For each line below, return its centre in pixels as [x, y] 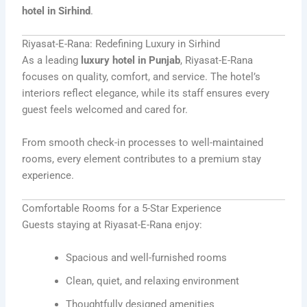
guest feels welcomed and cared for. [105, 110]
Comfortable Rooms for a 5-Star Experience [122, 209]
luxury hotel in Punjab [131, 61]
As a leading [52, 61]
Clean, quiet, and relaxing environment [153, 281]
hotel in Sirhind [57, 11]
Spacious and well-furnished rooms [147, 257]
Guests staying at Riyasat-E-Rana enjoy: [112, 225]
